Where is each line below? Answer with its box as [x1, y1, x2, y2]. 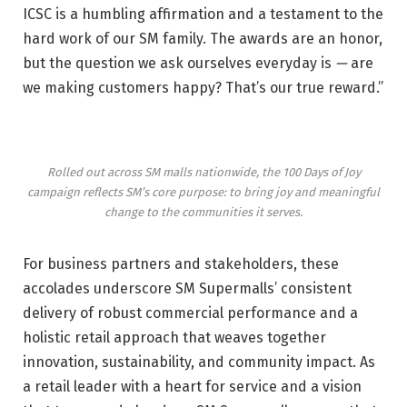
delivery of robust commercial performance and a [23, 303, 358, 322]
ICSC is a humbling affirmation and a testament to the [23, 5, 383, 24]
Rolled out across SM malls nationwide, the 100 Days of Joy [46, 164, 361, 179]
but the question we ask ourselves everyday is [23, 55, 335, 73]
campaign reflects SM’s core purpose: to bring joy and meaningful [27, 184, 380, 199]
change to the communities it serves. [104, 204, 303, 219]
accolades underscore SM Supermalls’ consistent [23, 279, 352, 297]
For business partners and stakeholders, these [23, 254, 339, 273]
